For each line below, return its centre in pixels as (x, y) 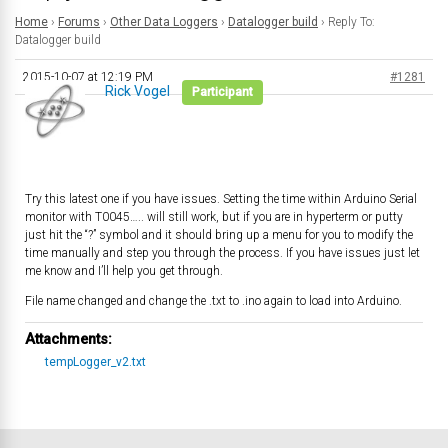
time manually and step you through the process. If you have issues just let (222, 253)
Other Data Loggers (164, 22)
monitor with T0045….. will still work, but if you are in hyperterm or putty (214, 217)
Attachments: (68, 339)
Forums (79, 22)
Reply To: (351, 22)
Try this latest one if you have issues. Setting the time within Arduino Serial (221, 199)
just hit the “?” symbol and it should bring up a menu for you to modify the (219, 235)
